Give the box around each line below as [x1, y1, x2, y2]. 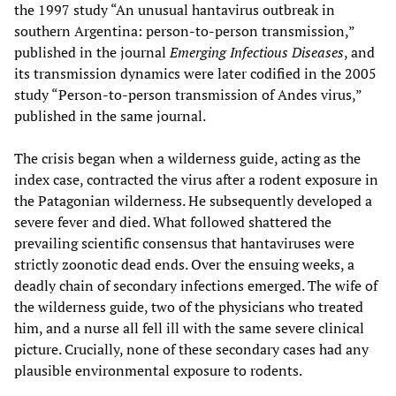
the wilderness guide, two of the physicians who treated [14, 296, 363, 316]
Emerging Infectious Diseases [170, 42, 344, 62]
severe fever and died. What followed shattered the [14, 211, 331, 232]
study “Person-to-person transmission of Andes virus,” [14, 84, 362, 104]
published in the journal [14, 42, 170, 62]
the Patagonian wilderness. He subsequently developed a [14, 190, 372, 210]
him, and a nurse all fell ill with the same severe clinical [14, 317, 364, 338]
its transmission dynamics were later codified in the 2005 [14, 63, 377, 83]
